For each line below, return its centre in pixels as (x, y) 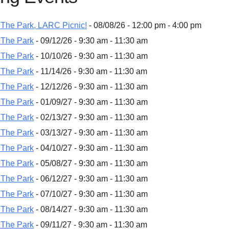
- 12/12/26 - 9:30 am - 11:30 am (91, 86)
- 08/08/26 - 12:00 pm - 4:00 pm (144, 25)
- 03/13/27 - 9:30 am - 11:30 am (91, 132)
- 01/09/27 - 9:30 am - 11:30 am (91, 102)
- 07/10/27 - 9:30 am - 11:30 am (91, 194)
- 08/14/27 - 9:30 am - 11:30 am (91, 209)
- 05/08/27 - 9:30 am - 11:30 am (91, 163)
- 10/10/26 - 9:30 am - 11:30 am (91, 56)
